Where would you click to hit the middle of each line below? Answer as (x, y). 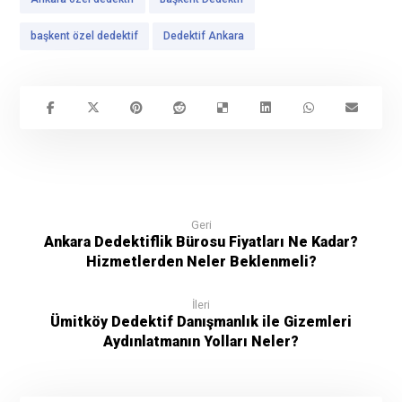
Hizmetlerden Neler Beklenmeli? (201, 261)
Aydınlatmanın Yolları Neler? (201, 341)
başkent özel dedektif (85, 35)
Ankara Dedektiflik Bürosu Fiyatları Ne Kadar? (201, 241)
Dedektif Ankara (204, 35)
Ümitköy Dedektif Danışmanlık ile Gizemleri (201, 321)
